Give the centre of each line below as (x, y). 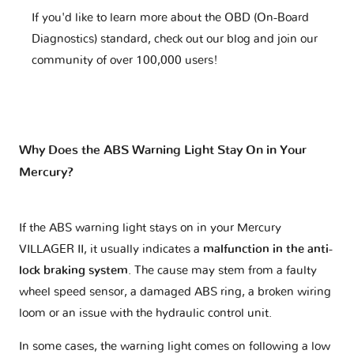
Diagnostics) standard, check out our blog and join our (175, 40)
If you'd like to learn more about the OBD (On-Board (170, 18)
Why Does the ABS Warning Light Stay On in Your (163, 151)
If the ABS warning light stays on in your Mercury (150, 228)
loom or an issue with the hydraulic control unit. (145, 314)
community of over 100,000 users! (125, 61)
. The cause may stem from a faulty (222, 271)
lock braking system (73, 271)
